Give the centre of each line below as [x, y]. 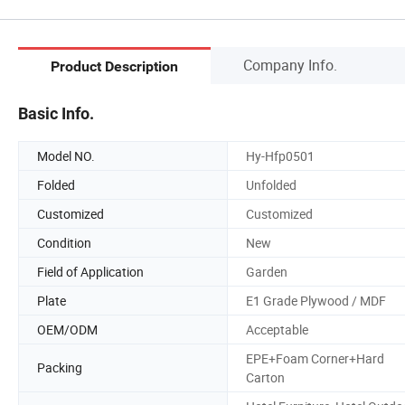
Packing [60, 368]
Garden [267, 271]
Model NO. [66, 155]
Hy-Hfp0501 [280, 155]
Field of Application [90, 271]
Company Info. [290, 65]
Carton [265, 377]
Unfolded [271, 184]
